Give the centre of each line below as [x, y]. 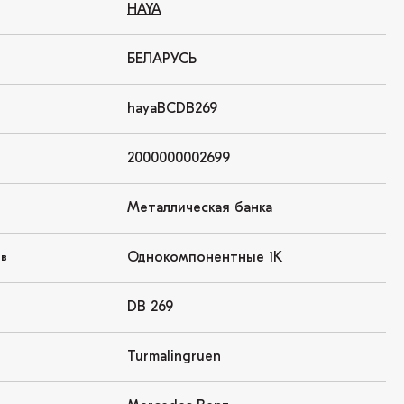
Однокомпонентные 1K [205, 258]
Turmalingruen [174, 357]
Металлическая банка [200, 208]
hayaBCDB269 [172, 109]
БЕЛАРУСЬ [162, 60]
